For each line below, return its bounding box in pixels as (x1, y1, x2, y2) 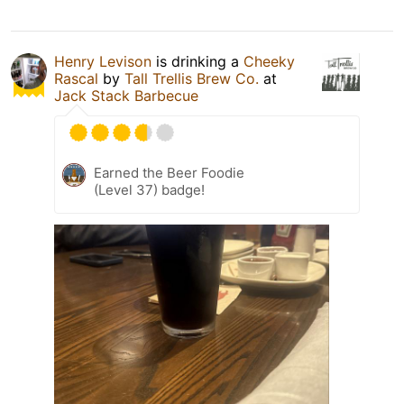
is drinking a (151, 52, 243, 71)
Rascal (54, 69, 98, 88)
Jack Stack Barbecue (54, 87, 198, 106)
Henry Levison (54, 52, 151, 71)
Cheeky (243, 52, 295, 71)
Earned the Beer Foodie (94, 164, 244, 182)
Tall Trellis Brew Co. (124, 69, 259, 88)
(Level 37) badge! (94, 181, 205, 199)
